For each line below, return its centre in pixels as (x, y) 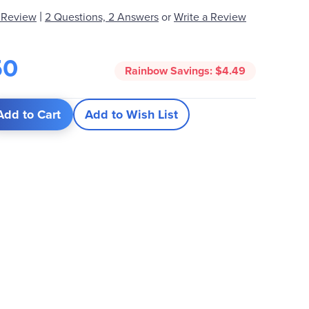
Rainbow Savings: (170, 71)
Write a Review (210, 17)
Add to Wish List (131, 114)
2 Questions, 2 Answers (102, 17)
